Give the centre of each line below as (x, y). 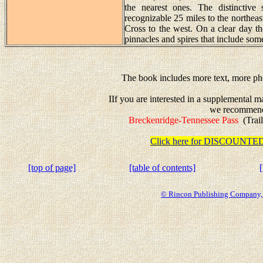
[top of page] (52, 168)
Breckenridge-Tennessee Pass (185, 120)
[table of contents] (162, 168)
